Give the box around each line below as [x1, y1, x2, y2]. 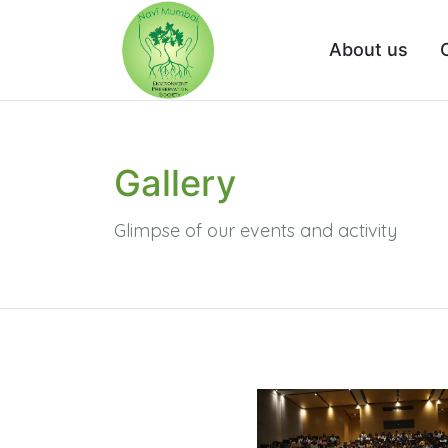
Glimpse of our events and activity [114, 219, 397, 242]
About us [329, 39, 408, 60]
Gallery [114, 161, 236, 205]
